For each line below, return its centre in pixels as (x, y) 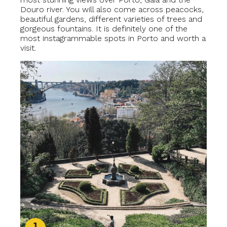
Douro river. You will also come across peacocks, (112, 9)
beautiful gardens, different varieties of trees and (111, 19)
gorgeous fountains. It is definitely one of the (104, 29)
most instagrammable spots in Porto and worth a (113, 38)
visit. (28, 48)
